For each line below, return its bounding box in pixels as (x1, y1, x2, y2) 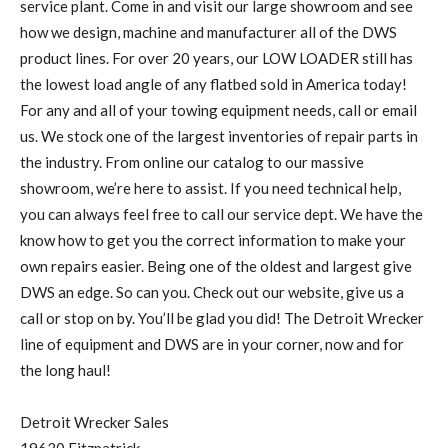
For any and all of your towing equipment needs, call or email (20, 101, 417, 119)
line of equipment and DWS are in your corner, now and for (20, 335, 404, 353)
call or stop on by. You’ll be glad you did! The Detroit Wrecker (20, 309, 424, 327)
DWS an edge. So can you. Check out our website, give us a (20, 283, 404, 301)
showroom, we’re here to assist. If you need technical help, (20, 179, 401, 197)
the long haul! (20, 361, 111, 379)
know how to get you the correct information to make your (20, 231, 406, 249)
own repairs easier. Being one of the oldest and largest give (20, 257, 412, 275)
